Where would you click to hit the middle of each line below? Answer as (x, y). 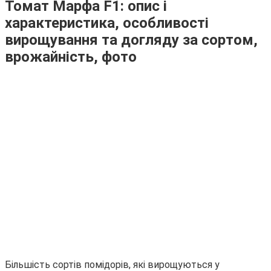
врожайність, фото (71, 57)
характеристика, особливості (107, 23)
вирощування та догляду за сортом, (131, 40)
